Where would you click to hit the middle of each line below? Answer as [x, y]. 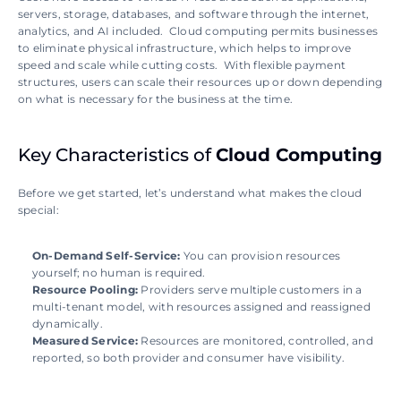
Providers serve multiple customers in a [252, 290]
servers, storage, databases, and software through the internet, [194, 14]
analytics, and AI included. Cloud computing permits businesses [198, 31]
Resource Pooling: [87, 290]
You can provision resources [262, 256]
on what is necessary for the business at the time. [155, 99]
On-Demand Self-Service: [108, 256]
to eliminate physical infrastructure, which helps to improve [185, 48]
